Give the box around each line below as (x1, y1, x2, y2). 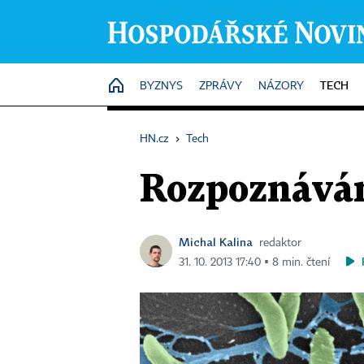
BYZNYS (140, 80, 183, 92)
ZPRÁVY (199, 80, 242, 92)
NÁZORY (258, 80, 304, 92)
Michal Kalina (179, 235, 253, 249)
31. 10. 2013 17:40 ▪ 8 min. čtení (179, 257, 330, 268)
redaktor (259, 237, 301, 249)
